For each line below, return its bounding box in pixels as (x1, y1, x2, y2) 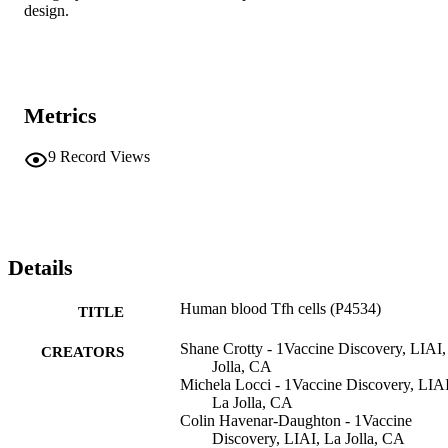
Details (8, 255, 73, 281)
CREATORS (41, 343, 124, 360)
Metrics (24, 103, 97, 129)
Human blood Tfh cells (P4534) (180, 299, 381, 317)
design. (24, 2, 69, 20)
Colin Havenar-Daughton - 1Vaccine (180, 411, 412, 429)
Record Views (60, 147, 150, 165)
